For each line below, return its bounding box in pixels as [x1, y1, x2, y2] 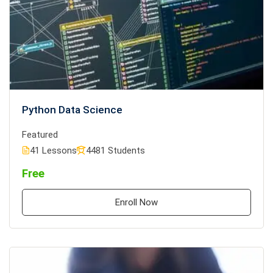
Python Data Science [22, 104, 122, 116]
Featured [22, 129, 58, 141]
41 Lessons [30, 145, 77, 157]
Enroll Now [115, 197, 158, 208]
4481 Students [86, 145, 145, 157]
